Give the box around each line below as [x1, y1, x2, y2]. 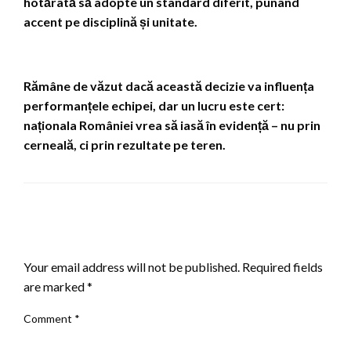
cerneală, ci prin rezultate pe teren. [24, 136, 226, 152]
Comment [24, 311, 74, 325]
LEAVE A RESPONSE [24, 230, 150, 248]
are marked [24, 278, 87, 294]
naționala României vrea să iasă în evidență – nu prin [24, 117, 320, 132]
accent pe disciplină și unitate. [24, 13, 197, 29]
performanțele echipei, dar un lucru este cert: [24, 97, 284, 113]
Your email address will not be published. [24, 259, 240, 274]
